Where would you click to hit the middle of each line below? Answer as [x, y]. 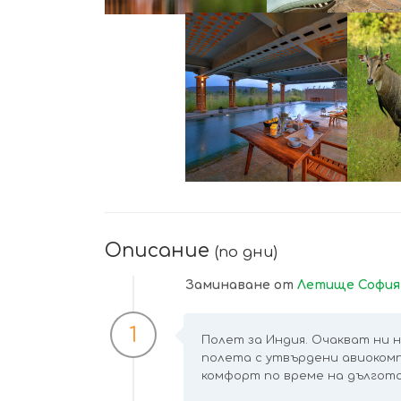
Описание [160, 250]
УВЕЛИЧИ [270, 133]
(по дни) [246, 252]
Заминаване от [241, 285]
